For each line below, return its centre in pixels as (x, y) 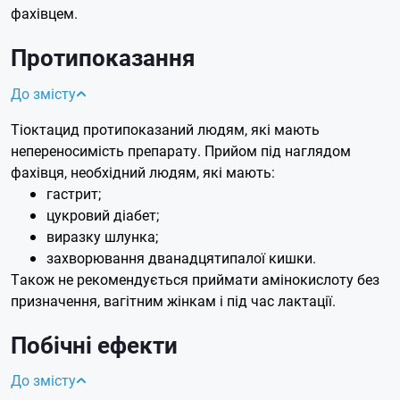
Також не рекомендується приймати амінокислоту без (195, 279)
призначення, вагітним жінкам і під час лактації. (173, 300)
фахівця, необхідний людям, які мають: (143, 171)
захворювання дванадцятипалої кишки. (181, 257)
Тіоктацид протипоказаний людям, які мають (165, 129)
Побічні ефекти (94, 344)
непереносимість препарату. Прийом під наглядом (181, 150)
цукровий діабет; (103, 214)
